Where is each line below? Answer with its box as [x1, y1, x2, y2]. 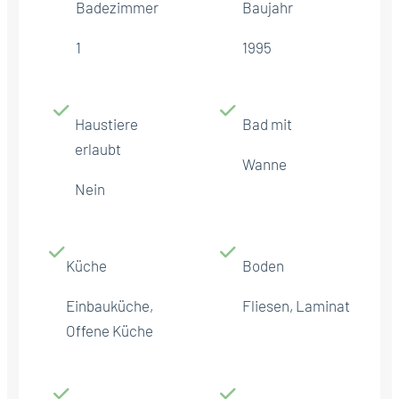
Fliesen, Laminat [242, 296, 350, 314]
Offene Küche [66, 321, 154, 339]
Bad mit [242, 114, 292, 133]
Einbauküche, [66, 296, 154, 314]
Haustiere [75, 114, 139, 133]
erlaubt [75, 139, 122, 158]
